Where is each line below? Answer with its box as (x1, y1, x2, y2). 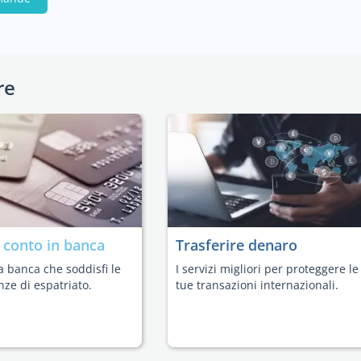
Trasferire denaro (176, 235, 297, 255)
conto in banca (3, 235, 105, 255)
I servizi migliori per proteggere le (176, 261, 359, 276)
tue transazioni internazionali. (176, 277, 338, 293)
